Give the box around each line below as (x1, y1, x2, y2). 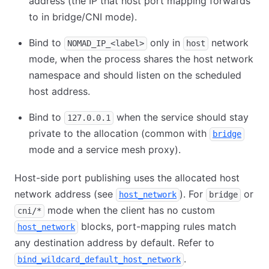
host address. (29, 85, 90, 97)
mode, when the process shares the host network (29, 53, 253, 65)
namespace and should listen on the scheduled (29, 69, 241, 81)
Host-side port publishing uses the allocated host (14, 172, 240, 184)
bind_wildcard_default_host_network (17, 255, 181, 264)
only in (147, 37, 183, 49)
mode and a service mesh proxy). (29, 144, 181, 156)
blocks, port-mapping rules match (78, 220, 236, 232)
